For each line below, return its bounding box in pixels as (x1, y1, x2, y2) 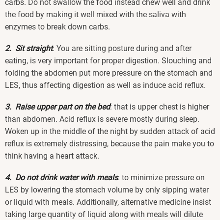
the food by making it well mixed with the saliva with (5, 9, 186, 19)
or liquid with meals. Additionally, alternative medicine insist (5, 197, 211, 207)
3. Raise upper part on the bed (5, 102, 110, 112)
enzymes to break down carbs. (5, 22, 110, 31)
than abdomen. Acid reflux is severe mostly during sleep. (5, 114, 199, 124)
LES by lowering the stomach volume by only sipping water (5, 185, 209, 195)
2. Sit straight (5, 44, 53, 54)
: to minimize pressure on (118, 173, 205, 183)
